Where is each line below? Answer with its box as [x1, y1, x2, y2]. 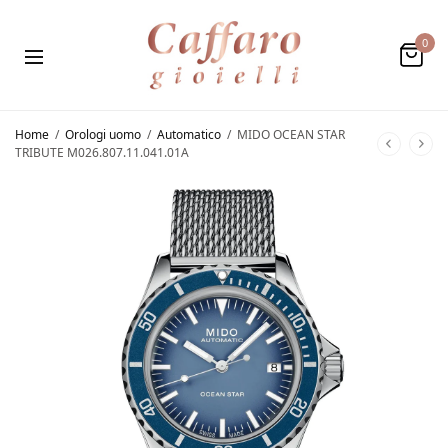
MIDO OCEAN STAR [234, 125, 345, 143]
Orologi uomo [65, 125, 141, 143]
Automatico [157, 125, 221, 143]
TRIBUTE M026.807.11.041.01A [15, 143, 189, 161]
